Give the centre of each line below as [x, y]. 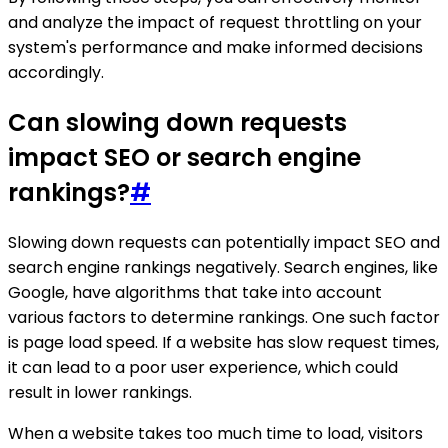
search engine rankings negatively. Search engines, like [223, 268]
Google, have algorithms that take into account [195, 293]
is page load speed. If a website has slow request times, [223, 343]
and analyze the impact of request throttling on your [215, 23]
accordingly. [56, 73]
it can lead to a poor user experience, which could [203, 368]
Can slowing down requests [177, 123]
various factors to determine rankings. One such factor [224, 318]
